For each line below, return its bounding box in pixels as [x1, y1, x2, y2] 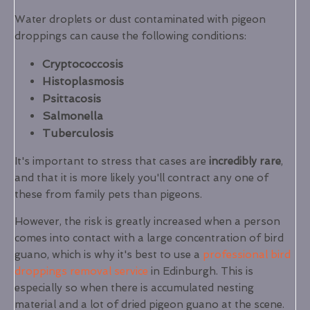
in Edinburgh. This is [148, 265, 253, 277]
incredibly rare [206, 155, 281, 167]
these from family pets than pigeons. [15, 188, 202, 201]
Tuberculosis [42, 127, 113, 140]
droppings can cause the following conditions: [15, 30, 246, 42]
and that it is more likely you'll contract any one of [15, 172, 268, 184]
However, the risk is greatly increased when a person [15, 215, 280, 228]
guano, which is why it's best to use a [15, 248, 203, 261]
